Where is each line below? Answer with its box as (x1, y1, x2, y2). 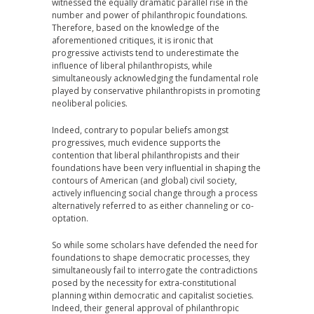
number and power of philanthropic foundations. (52, 9, 247, 21)
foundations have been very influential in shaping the (52, 162, 261, 174)
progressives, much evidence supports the (52, 137, 221, 149)
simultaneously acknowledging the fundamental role (52, 72, 259, 84)
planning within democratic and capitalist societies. (52, 289, 254, 301)
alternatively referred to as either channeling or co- (52, 200, 254, 212)
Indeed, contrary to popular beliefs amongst (52, 124, 228, 136)
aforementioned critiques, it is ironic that (52, 34, 213, 46)
